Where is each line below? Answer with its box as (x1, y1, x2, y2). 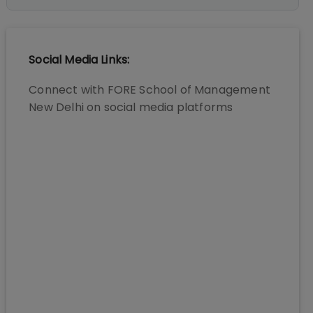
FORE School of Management (107, 82, 270, 98)
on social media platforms (83, 99, 233, 115)
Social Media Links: (29, 52, 130, 68)
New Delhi (29, 99, 84, 115)
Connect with (29, 82, 108, 98)
